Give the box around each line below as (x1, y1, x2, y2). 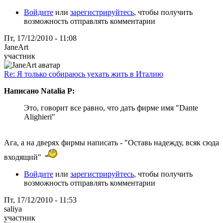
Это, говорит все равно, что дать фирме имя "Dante (24, 103, 198, 112)
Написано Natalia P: (4, 86, 75, 95)
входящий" (4, 152, 43, 161)
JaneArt (4, 42, 28, 51)
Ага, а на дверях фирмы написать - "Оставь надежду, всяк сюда (4, 138, 219, 147)
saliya (4, 204, 22, 213)
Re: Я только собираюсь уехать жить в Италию (4, 69, 163, 78)
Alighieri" (24, 112, 55, 121)
